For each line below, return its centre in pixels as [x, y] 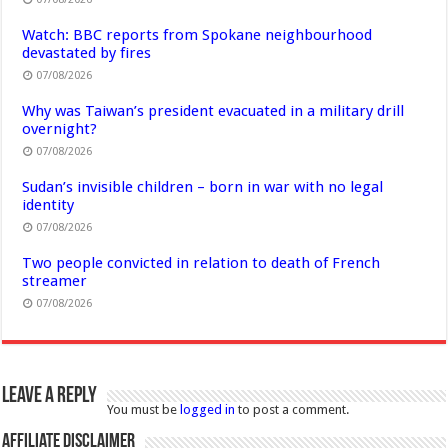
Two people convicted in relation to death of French [201, 263]
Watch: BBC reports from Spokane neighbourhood [197, 35]
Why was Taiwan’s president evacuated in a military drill [213, 111]
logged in [208, 410]
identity [48, 205]
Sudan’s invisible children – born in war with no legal [203, 187]
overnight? [60, 129]
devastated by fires [87, 53]
